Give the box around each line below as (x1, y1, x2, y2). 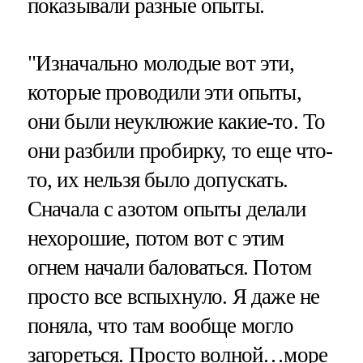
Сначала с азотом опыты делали (27, 196, 305, 221)
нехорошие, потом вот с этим (27, 225, 284, 250)
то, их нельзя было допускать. (27, 167, 288, 192)
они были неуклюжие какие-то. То (27, 109, 326, 134)
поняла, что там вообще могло (27, 313, 293, 338)
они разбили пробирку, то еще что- (27, 138, 333, 163)
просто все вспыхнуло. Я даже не (27, 284, 320, 309)
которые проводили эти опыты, (27, 79, 301, 105)
